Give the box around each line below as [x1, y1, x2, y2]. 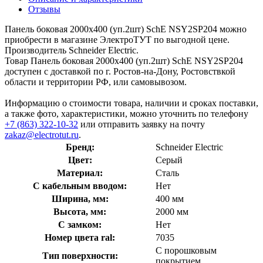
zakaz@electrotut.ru [5, 129, 79, 140]
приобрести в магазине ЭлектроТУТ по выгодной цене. [5, 34, 230, 45]
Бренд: [65, 141, 95, 152]
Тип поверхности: [42, 250, 118, 261]
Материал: [57, 167, 103, 178]
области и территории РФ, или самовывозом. [5, 76, 187, 87]
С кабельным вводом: [33, 180, 127, 191]
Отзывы [28, 4, 60, 14]
